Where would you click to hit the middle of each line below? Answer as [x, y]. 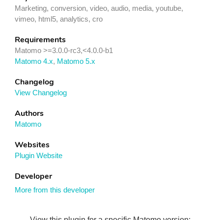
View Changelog [41, 92]
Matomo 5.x [76, 61]
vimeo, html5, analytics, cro [59, 19]
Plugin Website [39, 155]
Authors [29, 113]
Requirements [40, 40]
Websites [32, 145]
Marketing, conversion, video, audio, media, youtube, [99, 8]
